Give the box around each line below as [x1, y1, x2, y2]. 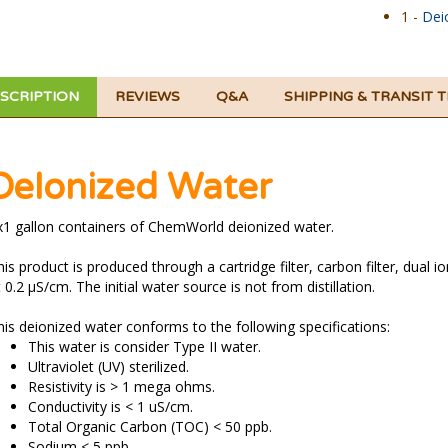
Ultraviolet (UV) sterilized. [27, 361, 189, 380]
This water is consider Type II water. [27, 341, 261, 360]
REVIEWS [114, 92, 180, 109]
